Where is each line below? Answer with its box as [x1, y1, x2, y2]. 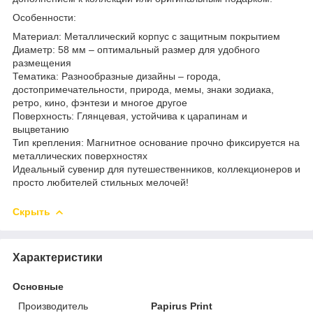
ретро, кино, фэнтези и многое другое [13, 96, 187, 108]
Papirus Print [151, 300, 213, 312]
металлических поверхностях [13, 150, 147, 161]
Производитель [18, 300, 88, 312]
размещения [13, 57, 71, 68]
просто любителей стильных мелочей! [13, 176, 189, 188]
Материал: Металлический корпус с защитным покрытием [13, 30, 280, 42]
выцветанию [13, 123, 69, 135]
